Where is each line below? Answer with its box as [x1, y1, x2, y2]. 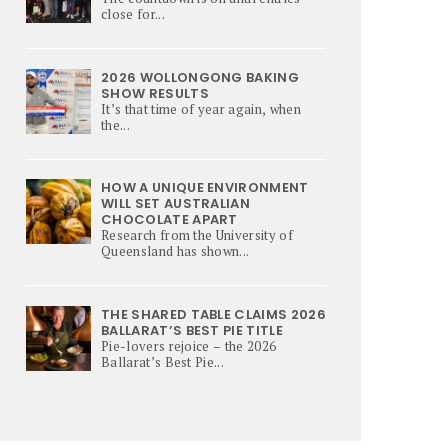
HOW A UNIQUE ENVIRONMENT [101, 178, 309, 197]
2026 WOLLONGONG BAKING [101, 67, 300, 87]
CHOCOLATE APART [101, 210, 238, 229]
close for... [101, 5, 165, 23]
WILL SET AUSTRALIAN [101, 194, 251, 213]
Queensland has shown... [101, 242, 250, 260]
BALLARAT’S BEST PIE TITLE [101, 320, 284, 340]
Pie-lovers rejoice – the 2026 [101, 336, 277, 355]
